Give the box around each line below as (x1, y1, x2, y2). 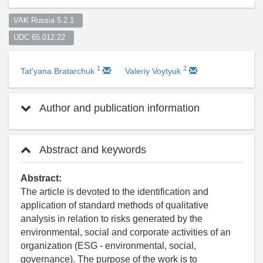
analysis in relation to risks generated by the (21, 213, 203, 224)
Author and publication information (37, 102, 200, 114)
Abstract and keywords (37, 143, 146, 156)
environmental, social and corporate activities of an (21, 227, 231, 237)
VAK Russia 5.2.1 (13, 16, 79, 25)
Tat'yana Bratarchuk (21, 66, 97, 76)
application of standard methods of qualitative (21, 200, 208, 210)
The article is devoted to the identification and (21, 186, 208, 197)
